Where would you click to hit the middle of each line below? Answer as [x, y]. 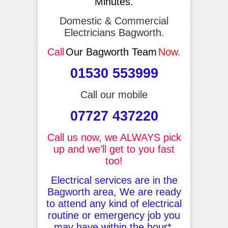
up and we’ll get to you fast [114, 149]
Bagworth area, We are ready [114, 192]
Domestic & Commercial [114, 21]
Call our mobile [114, 94]
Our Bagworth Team [111, 52]
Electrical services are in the [114, 180]
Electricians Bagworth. [114, 32]
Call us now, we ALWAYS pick [114, 137]
